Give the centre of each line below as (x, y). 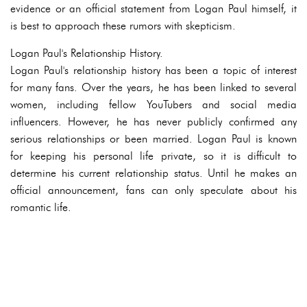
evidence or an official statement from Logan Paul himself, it (153, 9)
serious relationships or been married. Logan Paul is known (153, 139)
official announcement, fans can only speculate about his (153, 190)
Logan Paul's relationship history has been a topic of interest (153, 70)
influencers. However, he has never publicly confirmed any (153, 122)
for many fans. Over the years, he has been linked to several (153, 87)
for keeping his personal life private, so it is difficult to (153, 156)
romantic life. (41, 207)
